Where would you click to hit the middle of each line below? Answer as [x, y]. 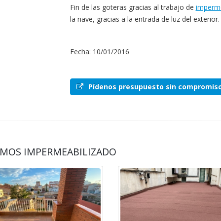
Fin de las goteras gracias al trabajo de [133, 7]
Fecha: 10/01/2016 [99, 52]
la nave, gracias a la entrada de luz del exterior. [145, 19]
